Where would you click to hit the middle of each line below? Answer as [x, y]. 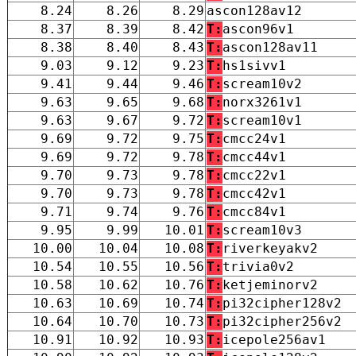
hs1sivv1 [254, 65]
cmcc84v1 [254, 211]
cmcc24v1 [254, 138]
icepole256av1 [274, 339]
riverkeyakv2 [270, 248]
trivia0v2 [258, 266]
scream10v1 [262, 120]
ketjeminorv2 [270, 284]
